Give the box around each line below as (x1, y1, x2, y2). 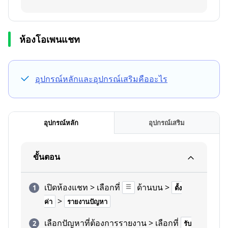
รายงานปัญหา (67, 197, 107, 206)
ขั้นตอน (33, 151, 60, 162)
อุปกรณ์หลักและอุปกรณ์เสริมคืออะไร (35, 73, 167, 84)
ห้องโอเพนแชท (19, 33, 80, 45)
